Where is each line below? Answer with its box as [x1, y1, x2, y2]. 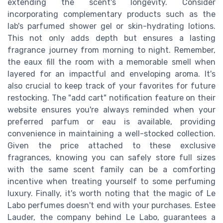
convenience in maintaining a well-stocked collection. [7, 128, 216, 138]
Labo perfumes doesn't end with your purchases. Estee [7, 200, 216, 210]
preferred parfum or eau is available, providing [7, 116, 216, 126]
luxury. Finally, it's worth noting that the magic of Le [7, 188, 216, 198]
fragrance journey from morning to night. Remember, [7, 45, 216, 55]
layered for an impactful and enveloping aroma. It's [7, 69, 216, 79]
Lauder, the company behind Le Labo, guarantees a [7, 212, 216, 222]
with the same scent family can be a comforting [7, 164, 216, 174]
